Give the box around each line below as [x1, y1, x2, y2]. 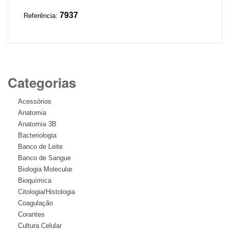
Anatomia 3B [18, 120, 56, 128]
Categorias [8, 73, 76, 92]
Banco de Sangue [18, 154, 71, 162]
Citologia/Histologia [18, 188, 75, 196]
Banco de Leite [18, 143, 63, 150]
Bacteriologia [18, 131, 56, 139]
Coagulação [18, 199, 53, 207]
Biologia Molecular [18, 165, 72, 173]
